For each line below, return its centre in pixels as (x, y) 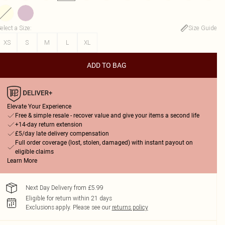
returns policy (130, 207)
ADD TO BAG (107, 65)
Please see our (91, 207)
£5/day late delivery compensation (62, 134)
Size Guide (202, 28)
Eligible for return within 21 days (69, 198)
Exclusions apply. (48, 207)
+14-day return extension (48, 125)
